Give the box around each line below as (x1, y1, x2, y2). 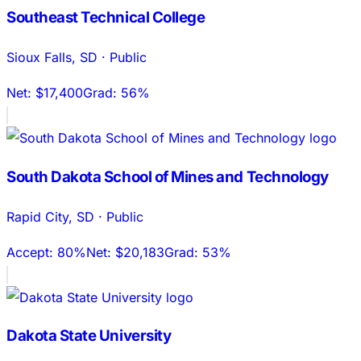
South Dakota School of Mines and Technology (6, 167, 329, 186)
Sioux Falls (6, 49, 72, 66)
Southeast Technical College (6, 8, 205, 27)
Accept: (6, 243, 57, 260)
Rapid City (6, 208, 68, 225)
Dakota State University (6, 326, 172, 346)
